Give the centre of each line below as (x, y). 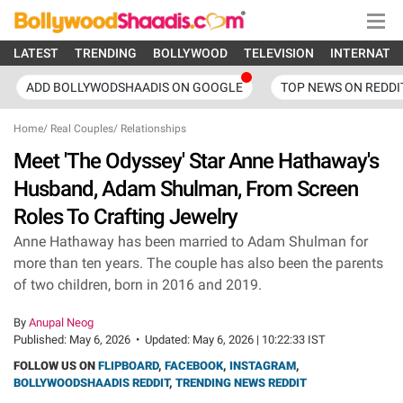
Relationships (153, 129)
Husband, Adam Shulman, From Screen (186, 189)
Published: (41, 340)
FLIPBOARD (128, 366)
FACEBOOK (194, 366)
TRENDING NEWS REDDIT (241, 383)
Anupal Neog (61, 322)
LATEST (36, 53)
